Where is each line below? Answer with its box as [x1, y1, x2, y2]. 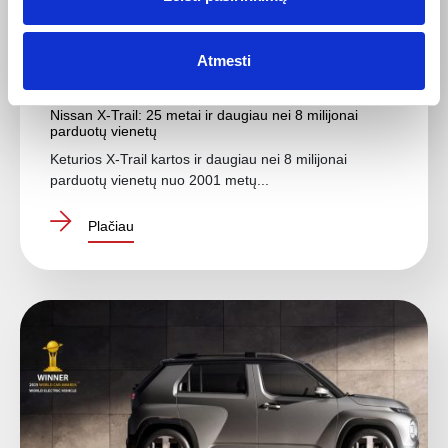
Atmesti [197, 52, 251, 69]
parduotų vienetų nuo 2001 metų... [50, 171, 269, 188]
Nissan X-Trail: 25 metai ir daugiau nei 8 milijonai [50, 106, 358, 123]
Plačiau [88, 217, 134, 234]
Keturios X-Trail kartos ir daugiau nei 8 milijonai [50, 150, 347, 167]
